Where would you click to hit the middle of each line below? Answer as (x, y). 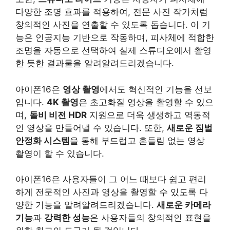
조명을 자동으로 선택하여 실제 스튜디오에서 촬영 (113, 50)
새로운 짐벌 (190, 128)
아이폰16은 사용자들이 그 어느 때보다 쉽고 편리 (111, 179)
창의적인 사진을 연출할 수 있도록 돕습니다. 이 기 (113, 25)
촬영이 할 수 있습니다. (60, 153)
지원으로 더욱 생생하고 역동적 (149, 115)
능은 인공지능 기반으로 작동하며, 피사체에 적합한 (115, 37)
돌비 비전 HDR (58, 115)
